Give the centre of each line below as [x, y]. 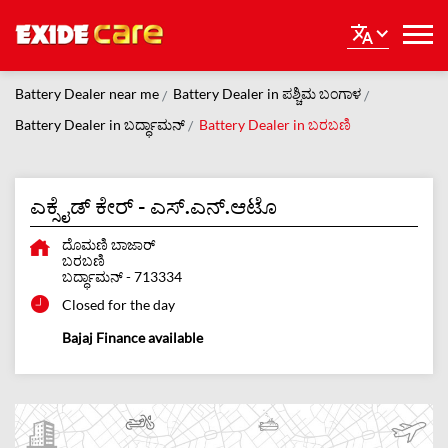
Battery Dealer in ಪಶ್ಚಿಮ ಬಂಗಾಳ [267, 94]
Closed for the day [118, 305]
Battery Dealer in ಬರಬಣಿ [275, 124]
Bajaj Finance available [132, 338]
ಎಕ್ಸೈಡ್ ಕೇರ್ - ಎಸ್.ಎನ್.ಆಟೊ [153, 206]
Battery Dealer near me [87, 94]
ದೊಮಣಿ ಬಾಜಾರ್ [108, 245]
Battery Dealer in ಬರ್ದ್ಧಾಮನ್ [100, 124]
